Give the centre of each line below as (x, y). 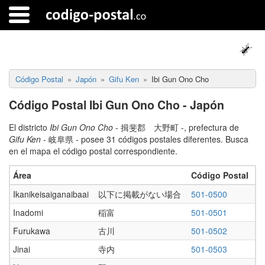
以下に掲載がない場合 (140, 194)
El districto (29, 127)
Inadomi (28, 212)
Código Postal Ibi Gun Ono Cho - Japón (117, 104)
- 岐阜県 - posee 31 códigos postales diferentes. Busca (145, 139)
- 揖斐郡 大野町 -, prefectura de (176, 127)
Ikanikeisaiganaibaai (51, 194)
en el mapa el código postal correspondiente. (93, 151)
